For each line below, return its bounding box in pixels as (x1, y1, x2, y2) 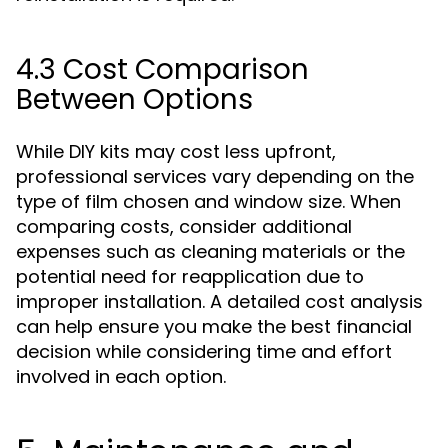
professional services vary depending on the (16, 164, 414, 189)
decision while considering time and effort (16, 339, 392, 364)
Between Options (16, 80, 253, 119)
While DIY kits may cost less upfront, (16, 139, 336, 164)
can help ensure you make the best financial (16, 314, 412, 339)
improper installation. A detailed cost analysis (16, 289, 423, 314)
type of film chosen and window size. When (16, 189, 401, 214)
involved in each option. (16, 364, 226, 389)
